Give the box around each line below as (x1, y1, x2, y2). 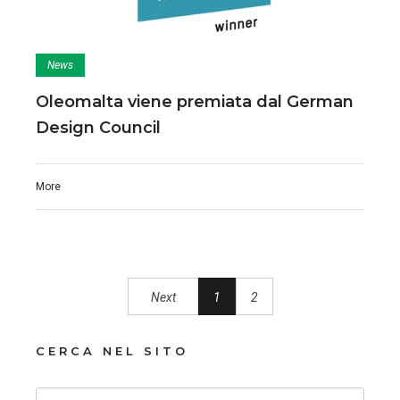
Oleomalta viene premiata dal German (36, 92, 354, 112)
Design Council (36, 118, 161, 138)
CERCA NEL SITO (36, 344, 188, 359)
